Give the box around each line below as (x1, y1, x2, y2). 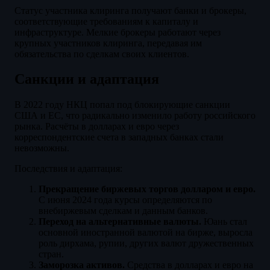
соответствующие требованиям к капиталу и (14, 16, 198, 27)
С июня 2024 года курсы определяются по (39, 195, 212, 206)
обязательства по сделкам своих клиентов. (14, 48, 189, 59)
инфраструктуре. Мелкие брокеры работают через (14, 27, 221, 37)
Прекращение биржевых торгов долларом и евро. (39, 184, 256, 195)
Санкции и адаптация (14, 71, 159, 87)
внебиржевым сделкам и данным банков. (39, 206, 208, 216)
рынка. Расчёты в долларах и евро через (14, 121, 179, 132)
